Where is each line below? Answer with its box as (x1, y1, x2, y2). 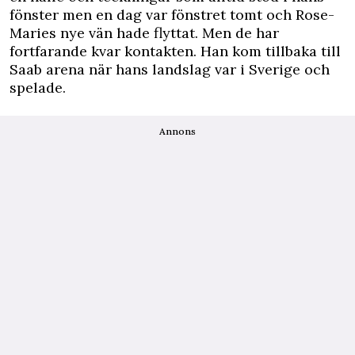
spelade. (10, 78, 66, 97)
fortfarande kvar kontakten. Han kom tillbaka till (10, 42, 341, 61)
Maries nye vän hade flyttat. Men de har (10, 24, 279, 43)
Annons (159, 125, 196, 138)
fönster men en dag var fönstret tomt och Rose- (10, 6, 334, 25)
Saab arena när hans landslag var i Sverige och (10, 60, 330, 79)
